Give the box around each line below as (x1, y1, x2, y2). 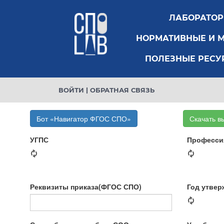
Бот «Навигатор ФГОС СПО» (36, 113, 131, 123)
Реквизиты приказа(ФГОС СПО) (30, 181, 141, 191)
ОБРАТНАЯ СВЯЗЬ (90, 86, 154, 94)
